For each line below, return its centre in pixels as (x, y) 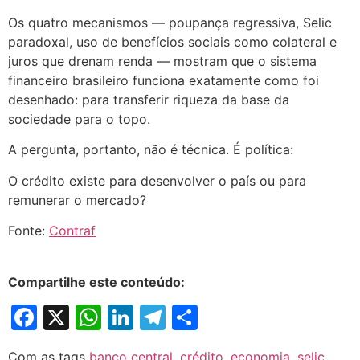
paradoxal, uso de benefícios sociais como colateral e (172, 42)
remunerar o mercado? (77, 200)
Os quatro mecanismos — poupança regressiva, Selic (170, 23)
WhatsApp (165, 317)
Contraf (72, 231)
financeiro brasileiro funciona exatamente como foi (164, 81)
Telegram (223, 317)
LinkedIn (184, 317)
